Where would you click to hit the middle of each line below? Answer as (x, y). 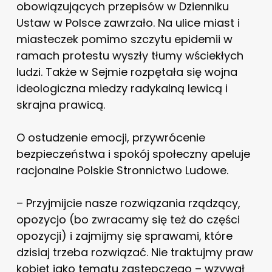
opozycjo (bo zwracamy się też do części (128, 220)
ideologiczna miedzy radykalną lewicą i (122, 89)
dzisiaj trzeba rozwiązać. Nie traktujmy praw (134, 253)
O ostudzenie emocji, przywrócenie (110, 138)
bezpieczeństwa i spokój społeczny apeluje (133, 154)
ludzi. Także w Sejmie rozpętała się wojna (127, 72)
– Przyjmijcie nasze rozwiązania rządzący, (128, 203)
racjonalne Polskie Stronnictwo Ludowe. (122, 171)
